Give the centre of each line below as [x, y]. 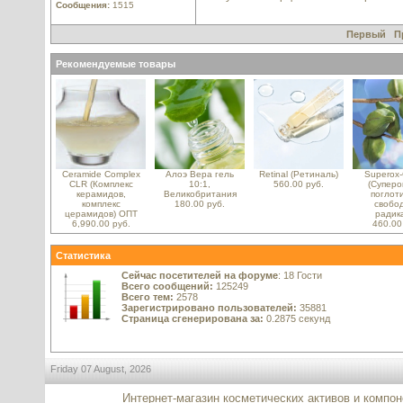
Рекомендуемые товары [116, 64]
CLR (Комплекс [101, 184]
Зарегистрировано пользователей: [210, 308]
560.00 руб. [299, 184]
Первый [366, 34]
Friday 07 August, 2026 [101, 369]
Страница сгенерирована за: [194, 318]
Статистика [83, 255]
